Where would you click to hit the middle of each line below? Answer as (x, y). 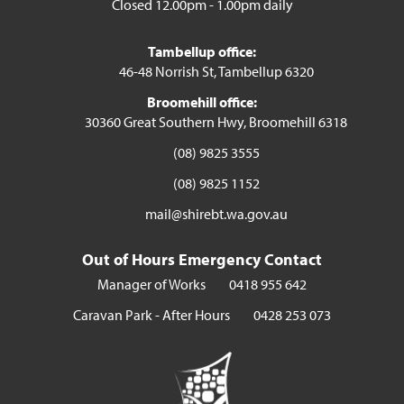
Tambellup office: (202, 51)
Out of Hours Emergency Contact (202, 259)
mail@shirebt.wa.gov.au (216, 214)
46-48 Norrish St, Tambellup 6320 (216, 71)
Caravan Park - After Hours (151, 315)
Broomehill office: (202, 102)
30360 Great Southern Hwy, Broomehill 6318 (216, 122)
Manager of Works (151, 284)
